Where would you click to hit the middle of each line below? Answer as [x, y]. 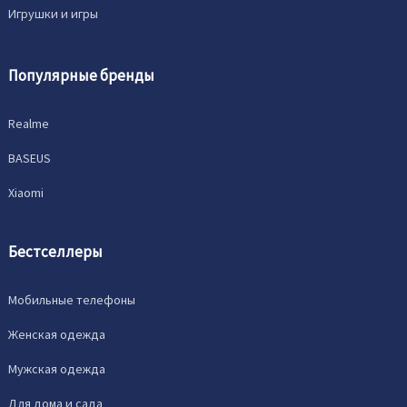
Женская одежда [57, 335]
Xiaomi [26, 193]
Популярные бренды [82, 76]
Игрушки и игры [54, 14]
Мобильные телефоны [72, 300]
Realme [29, 124]
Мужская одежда [57, 369]
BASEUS [30, 159]
